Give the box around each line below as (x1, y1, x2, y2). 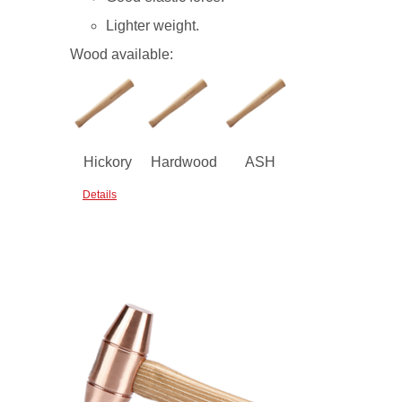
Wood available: (70, 47, 173, 63)
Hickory (83, 154, 132, 170)
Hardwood (150, 154, 217, 170)
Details (83, 188, 117, 202)
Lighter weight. (106, 18, 199, 34)
